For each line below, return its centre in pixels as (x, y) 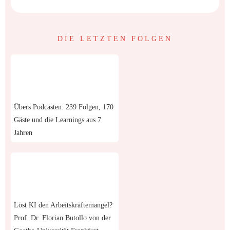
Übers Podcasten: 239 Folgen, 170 (64, 105)
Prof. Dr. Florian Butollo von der (62, 216)
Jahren (23, 130)
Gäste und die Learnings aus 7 (57, 118)
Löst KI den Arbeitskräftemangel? (63, 203)
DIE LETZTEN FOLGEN (115, 36)
